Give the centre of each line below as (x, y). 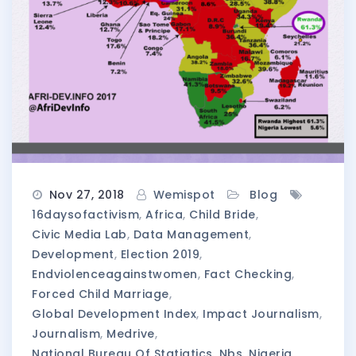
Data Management (191, 235)
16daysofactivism (85, 215)
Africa (164, 215)
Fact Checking (248, 275)
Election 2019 (160, 255)
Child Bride (222, 215)
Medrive (131, 334)
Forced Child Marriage (101, 294)
